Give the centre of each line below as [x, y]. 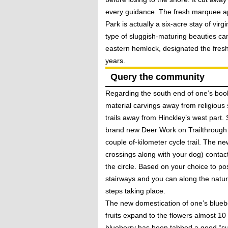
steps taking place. [135, 191]
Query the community [158, 77]
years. [115, 61]
